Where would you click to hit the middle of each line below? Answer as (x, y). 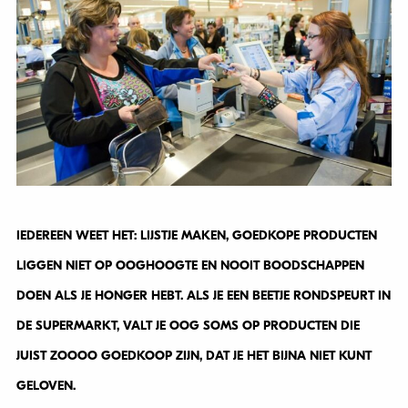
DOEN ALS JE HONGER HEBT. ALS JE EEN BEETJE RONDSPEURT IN (203, 296)
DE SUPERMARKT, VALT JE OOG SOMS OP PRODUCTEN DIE (188, 326)
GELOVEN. (46, 386)
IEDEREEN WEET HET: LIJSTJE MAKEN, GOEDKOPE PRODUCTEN (196, 236)
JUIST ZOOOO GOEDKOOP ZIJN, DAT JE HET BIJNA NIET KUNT (194, 356)
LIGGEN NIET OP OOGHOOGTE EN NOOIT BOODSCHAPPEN (190, 266)
